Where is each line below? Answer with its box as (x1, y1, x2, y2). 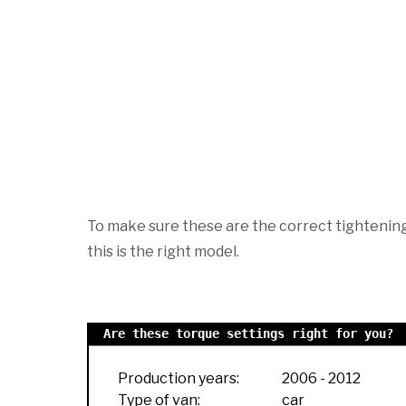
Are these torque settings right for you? (103, 325, 393, 341)
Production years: (118, 369, 239, 387)
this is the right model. (87, 242, 239, 260)
